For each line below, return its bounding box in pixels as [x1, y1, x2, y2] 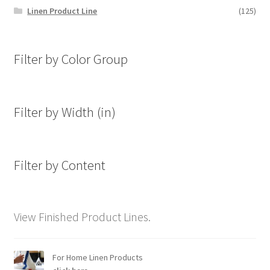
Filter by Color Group [13, 50, 128, 67]
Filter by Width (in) [13, 103, 116, 121]
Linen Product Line [27, 5, 98, 17]
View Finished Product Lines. [13, 209, 151, 224]
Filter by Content [13, 156, 105, 174]
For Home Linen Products [52, 252, 143, 263]
